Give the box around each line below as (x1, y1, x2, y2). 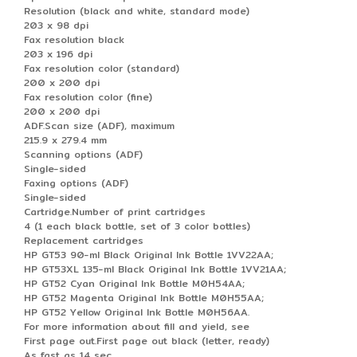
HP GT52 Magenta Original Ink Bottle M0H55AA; (24, 289, 264, 305)
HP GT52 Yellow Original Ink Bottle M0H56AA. (24, 304, 249, 320)
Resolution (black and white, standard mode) (24, 2, 249, 18)
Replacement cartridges (24, 232, 143, 248)
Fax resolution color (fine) (24, 88, 152, 104)
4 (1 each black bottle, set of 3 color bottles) (24, 218, 250, 233)
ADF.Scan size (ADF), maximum (24, 117, 175, 133)
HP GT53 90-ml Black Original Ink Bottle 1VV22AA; (24, 246, 273, 262)
